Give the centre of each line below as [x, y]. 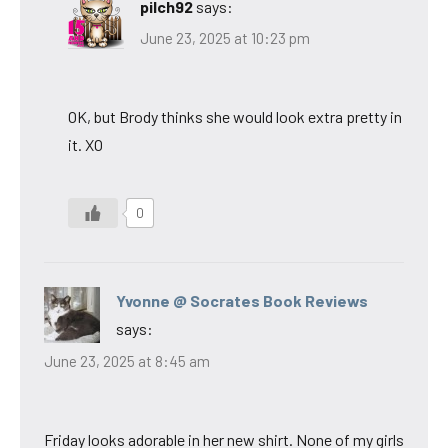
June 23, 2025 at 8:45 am [127, 360]
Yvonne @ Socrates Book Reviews [242, 301]
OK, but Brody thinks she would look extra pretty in [235, 117]
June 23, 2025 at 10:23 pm [225, 38]
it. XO [85, 145]
